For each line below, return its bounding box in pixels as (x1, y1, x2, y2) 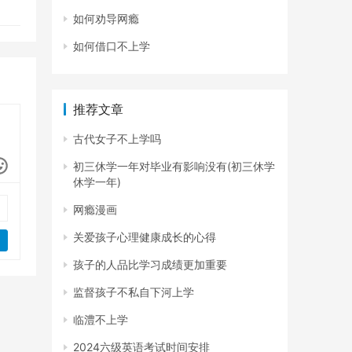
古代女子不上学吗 (73, 132, 161, 146)
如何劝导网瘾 (73, 12, 139, 26)
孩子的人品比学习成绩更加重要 (73, 258, 227, 272)
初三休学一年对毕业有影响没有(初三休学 (73, 159, 275, 174)
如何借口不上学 (73, 39, 150, 53)
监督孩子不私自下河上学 (73, 285, 194, 299)
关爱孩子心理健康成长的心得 (73, 230, 216, 244)
